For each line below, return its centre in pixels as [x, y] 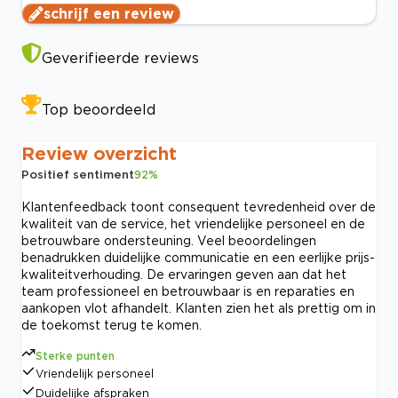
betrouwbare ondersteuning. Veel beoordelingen [169, 241]
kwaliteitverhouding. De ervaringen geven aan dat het [184, 275]
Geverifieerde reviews [120, 58]
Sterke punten [75, 356]
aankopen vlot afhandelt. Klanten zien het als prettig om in [199, 308]
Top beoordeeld [99, 110]
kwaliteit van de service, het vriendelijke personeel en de [193, 224]
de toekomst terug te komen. [111, 325]
